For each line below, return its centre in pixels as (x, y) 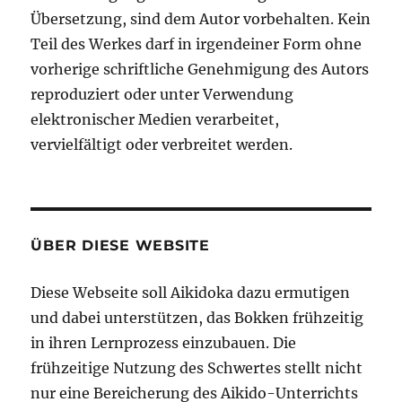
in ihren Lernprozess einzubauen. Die (164, 343)
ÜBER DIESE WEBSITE (120, 246)
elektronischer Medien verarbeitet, (155, 120)
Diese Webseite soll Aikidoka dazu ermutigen (191, 293)
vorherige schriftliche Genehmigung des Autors (200, 70)
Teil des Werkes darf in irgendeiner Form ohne (197, 44)
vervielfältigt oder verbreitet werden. (162, 145)
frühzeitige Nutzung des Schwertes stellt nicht (197, 368)
